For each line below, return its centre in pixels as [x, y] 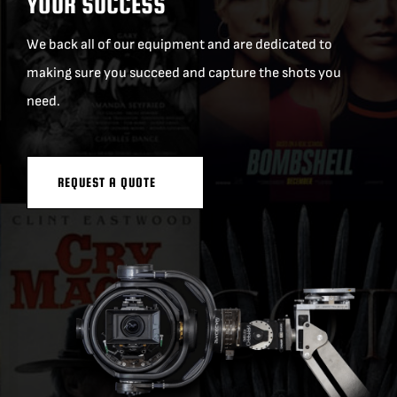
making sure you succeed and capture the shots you [184, 74]
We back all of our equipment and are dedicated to [180, 45]
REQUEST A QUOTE [108, 183]
